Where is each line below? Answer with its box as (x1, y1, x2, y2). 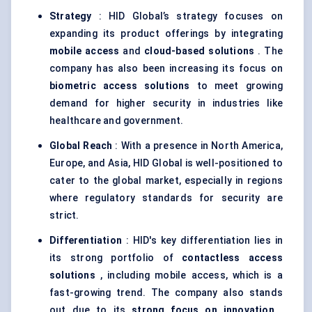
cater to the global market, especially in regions (49, 175, 283, 187)
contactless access (182, 252, 283, 264)
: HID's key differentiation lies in (122, 235, 283, 247)
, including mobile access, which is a (95, 270, 283, 281)
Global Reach (49, 140, 113, 152)
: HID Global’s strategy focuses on (91, 10, 283, 22)
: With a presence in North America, (112, 140, 283, 152)
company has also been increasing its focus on (49, 63, 283, 75)
